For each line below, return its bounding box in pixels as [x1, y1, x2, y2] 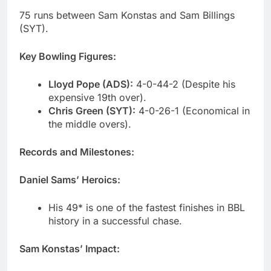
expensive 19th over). [48, 91, 146, 104]
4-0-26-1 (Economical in [135, 105, 250, 117]
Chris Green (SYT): [48, 105, 135, 117]
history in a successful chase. [48, 215, 182, 227]
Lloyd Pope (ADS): [48, 78, 133, 91]
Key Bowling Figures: [19, 50, 116, 63]
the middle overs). [48, 118, 131, 131]
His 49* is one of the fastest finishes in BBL [48, 201, 245, 214]
